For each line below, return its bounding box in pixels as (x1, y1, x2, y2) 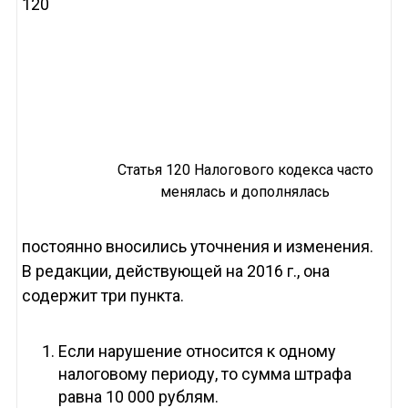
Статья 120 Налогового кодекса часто (117, 161, 373, 179)
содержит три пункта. (21, 286, 184, 306)
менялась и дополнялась (160, 183, 331, 201)
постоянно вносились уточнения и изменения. (21, 237, 373, 257)
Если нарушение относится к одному (57, 342, 336, 362)
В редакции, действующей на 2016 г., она (21, 261, 330, 281)
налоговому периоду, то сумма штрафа (57, 364, 352, 384)
